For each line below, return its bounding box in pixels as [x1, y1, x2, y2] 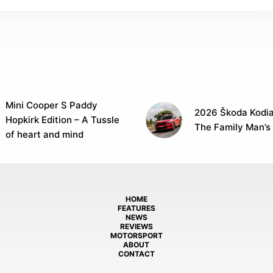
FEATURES [117, 203, 155, 213]
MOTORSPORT [110, 230, 163, 240]
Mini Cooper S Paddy [5, 99, 98, 111]
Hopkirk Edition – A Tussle [5, 113, 120, 126]
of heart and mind [5, 128, 84, 140]
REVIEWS [119, 221, 153, 231]
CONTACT [118, 249, 155, 258]
